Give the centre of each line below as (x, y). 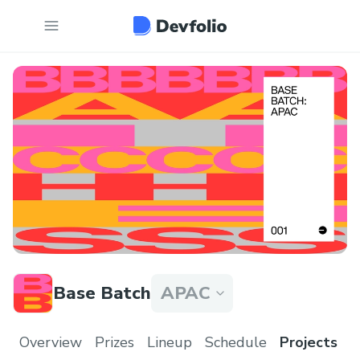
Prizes (115, 342)
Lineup (170, 342)
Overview (51, 342)
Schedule (236, 342)
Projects (309, 342)
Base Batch (102, 293)
